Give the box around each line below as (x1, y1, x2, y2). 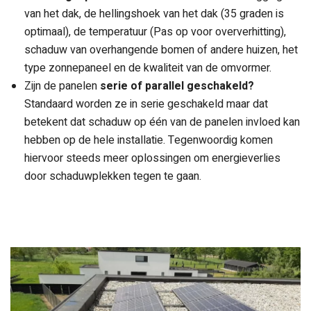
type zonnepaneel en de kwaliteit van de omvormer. (24, 60, 271, 77)
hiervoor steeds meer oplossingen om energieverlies (24, 150, 280, 167)
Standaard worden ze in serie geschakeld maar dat (24, 96, 268, 113)
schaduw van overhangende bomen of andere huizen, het (24, 42, 298, 59)
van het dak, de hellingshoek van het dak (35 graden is (24, 6, 284, 23)
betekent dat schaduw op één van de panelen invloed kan (24, 114, 300, 131)
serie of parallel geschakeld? (100, 78, 254, 95)
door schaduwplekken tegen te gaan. (24, 168, 201, 185)
